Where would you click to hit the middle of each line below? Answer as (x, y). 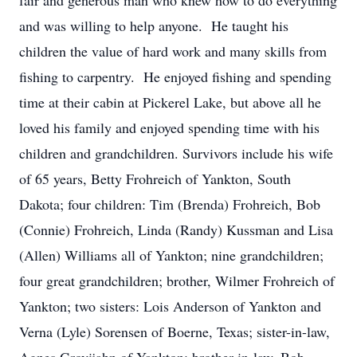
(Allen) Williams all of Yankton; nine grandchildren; (171, 255)
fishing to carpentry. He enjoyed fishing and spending (175, 76)
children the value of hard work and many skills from (173, 51)
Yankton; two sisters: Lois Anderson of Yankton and (170, 306)
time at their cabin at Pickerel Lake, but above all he (170, 102)
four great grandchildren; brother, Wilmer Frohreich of (177, 280)
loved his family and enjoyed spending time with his (169, 127)
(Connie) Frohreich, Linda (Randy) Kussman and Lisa (176, 229)
